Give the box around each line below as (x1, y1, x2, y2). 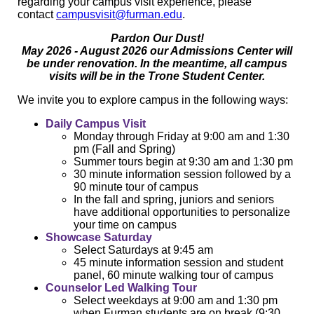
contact (18, 8, 56, 21)
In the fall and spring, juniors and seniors (74, 193, 274, 206)
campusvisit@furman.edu (56, 8, 182, 21)
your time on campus (74, 219, 179, 231)
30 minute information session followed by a (74, 168, 291, 181)
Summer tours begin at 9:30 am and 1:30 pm (74, 156, 293, 168)
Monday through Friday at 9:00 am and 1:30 (74, 130, 289, 143)
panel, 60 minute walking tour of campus (74, 269, 273, 282)
